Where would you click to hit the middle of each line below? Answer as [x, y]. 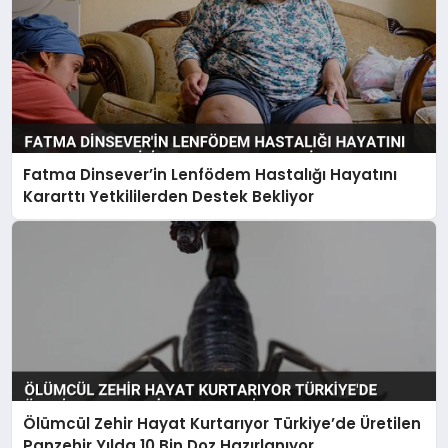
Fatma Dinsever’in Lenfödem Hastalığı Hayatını [210, 175]
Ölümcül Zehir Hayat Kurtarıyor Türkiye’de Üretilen [222, 423]
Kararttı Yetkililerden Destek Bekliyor [169, 197]
